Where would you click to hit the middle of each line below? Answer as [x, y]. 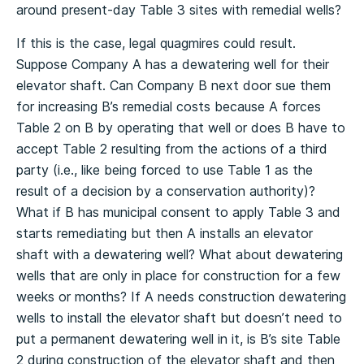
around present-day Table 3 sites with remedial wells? [179, 10]
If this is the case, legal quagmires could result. [156, 43]
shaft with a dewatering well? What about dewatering [180, 254]
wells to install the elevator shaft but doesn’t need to [179, 318]
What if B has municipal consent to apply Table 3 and [178, 212]
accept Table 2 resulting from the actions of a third [172, 149]
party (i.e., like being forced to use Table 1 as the [165, 170]
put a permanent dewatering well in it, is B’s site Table [178, 339]
